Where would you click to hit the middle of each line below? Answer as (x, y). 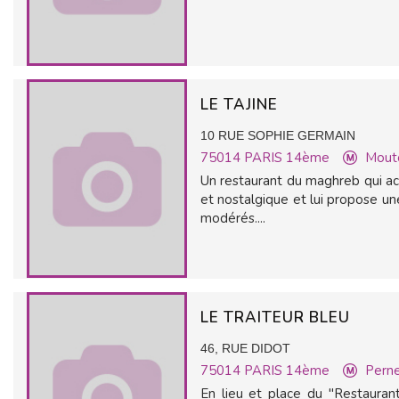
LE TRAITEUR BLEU (277, 318)
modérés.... (233, 218)
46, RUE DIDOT (245, 348)
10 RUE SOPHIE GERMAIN (278, 135)
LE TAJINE (241, 105)
